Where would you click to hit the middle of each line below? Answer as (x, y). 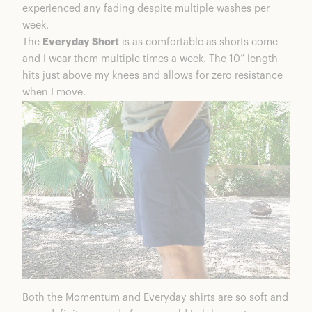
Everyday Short (81, 42)
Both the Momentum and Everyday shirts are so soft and (155, 297)
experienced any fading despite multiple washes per (146, 9)
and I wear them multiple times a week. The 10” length (150, 59)
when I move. (54, 93)
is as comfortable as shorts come (198, 42)
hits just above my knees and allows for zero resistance (153, 76)
